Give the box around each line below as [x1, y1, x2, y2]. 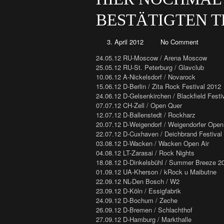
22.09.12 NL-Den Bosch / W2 [96, 176, 179, 186]
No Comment [160, 36, 198, 46]
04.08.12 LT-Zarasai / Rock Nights [96, 148, 194, 158]
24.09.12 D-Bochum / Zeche [96, 195, 177, 205]
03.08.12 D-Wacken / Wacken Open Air [96, 138, 209, 148]
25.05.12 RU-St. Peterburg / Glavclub [96, 62, 204, 72]
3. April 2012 [107, 36, 143, 46]
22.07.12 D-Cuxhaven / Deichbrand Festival [96, 129, 222, 139]
